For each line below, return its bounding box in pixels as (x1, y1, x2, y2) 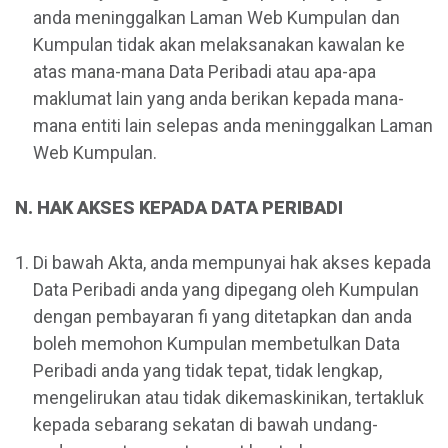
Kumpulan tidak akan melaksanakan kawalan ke (33, 33, 405, 55)
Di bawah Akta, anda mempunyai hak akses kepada (33, 252, 431, 274)
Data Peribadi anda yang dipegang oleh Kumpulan (33, 279, 419, 301)
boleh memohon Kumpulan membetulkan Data (33, 333, 400, 355)
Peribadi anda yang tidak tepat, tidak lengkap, (33, 360, 382, 382)
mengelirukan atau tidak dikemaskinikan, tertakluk (33, 387, 424, 409)
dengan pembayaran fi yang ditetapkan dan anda (33, 306, 412, 328)
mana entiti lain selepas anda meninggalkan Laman (33, 114, 433, 136)
